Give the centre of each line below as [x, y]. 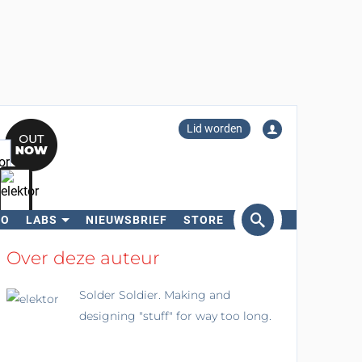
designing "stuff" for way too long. [175, 316]
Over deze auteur [83, 258]
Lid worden [214, 128]
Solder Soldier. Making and [154, 295]
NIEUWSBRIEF [126, 220]
